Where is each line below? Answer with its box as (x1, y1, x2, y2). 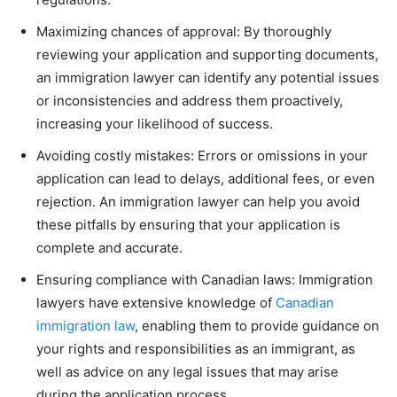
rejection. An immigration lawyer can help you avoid (36, 192, 360, 210)
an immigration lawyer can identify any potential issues (36, 68, 379, 86)
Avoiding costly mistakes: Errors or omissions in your (36, 146, 368, 164)
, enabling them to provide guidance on (135, 316, 379, 334)
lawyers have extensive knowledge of (36, 293, 276, 311)
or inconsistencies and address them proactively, (36, 91, 343, 109)
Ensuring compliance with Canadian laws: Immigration (36, 270, 373, 288)
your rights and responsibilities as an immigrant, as (36, 339, 355, 357)
